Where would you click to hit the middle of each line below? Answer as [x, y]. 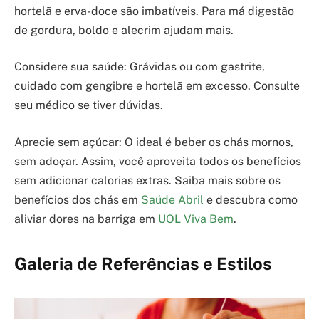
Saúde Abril [172, 199]
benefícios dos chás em [78, 199]
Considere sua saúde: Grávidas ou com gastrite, [140, 67]
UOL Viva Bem [196, 219]
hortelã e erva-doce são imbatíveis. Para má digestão [154, 11]
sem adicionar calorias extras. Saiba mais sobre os [147, 180]
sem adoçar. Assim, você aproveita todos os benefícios [158, 161]
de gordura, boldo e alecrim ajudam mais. [124, 30]
